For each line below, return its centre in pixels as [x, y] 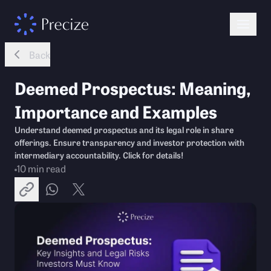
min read [46, 168]
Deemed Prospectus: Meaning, [133, 88]
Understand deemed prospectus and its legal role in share [124, 129]
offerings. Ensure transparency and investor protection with [129, 142]
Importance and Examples [116, 111]
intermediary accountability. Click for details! [99, 155]
